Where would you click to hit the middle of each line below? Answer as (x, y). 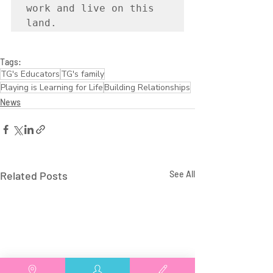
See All (182, 174)
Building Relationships (147, 88)
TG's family (83, 74)
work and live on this (90, 9)
